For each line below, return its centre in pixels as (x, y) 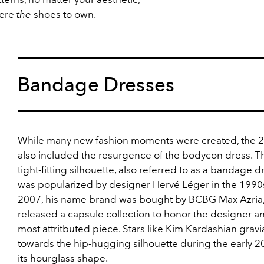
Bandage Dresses (96, 85)
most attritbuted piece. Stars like (91, 229)
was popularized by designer (85, 184)
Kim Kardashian (201, 229)
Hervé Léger (181, 184)
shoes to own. (64, 14)
